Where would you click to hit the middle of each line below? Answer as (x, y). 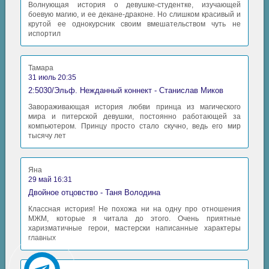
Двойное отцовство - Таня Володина (95, 192)
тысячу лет (47, 135)
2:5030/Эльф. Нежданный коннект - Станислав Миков (126, 90)
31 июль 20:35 (53, 77)
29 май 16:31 (50, 179)
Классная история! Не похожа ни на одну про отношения (134, 209)
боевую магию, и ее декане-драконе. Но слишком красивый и (134, 14)
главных (42, 237)
